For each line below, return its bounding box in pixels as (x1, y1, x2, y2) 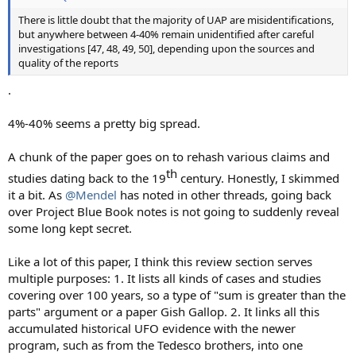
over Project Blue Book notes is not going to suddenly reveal (8, 203, 339, 219)
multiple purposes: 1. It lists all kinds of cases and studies (8, 269, 321, 286)
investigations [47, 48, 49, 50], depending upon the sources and (18, 41, 315, 56)
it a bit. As (8, 186, 65, 203)
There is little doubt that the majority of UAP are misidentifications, (18, 13, 334, 28)
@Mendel (65, 186, 117, 203)
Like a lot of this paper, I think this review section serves (8, 253, 312, 269)
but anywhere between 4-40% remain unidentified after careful (18, 27, 314, 42)
